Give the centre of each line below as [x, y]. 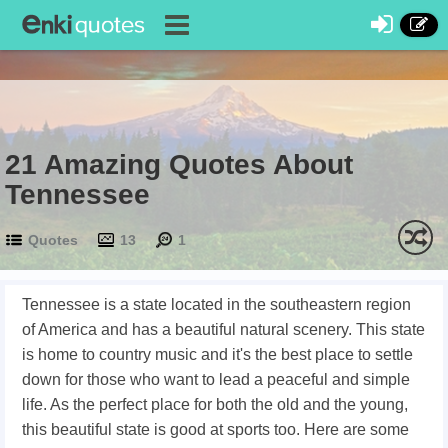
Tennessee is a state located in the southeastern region [216, 304]
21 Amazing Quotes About [179, 164]
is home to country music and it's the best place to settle [217, 354]
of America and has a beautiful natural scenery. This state [223, 329]
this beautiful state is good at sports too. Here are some [215, 429]
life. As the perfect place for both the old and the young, [215, 404]
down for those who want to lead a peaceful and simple [216, 379]
